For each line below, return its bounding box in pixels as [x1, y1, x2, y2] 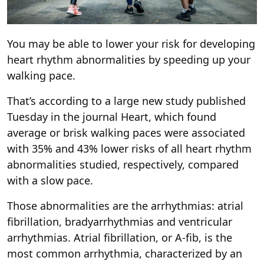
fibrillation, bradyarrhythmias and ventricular [7, 214, 232, 229]
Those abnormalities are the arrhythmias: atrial [7, 199, 243, 213]
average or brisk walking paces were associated [7, 126, 245, 140]
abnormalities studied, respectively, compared [7, 157, 239, 172]
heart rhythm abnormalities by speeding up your [7, 52, 250, 67]
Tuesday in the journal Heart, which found [7, 110, 216, 124]
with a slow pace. [7, 173, 93, 188]
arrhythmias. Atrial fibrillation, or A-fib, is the [7, 230, 232, 245]
